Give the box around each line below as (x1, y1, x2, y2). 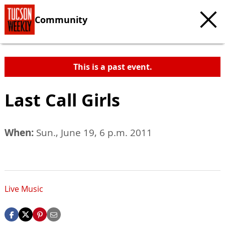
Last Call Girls (5, 88, 120, 112)
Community (35, 13, 87, 26)
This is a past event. (73, 61, 152, 72)
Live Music (5, 183, 43, 195)
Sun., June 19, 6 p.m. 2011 (34, 126, 152, 139)
